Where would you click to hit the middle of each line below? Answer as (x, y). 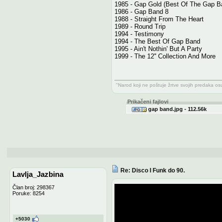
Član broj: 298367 (33, 187)
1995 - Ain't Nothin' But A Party (158, 49)
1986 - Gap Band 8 (141, 11)
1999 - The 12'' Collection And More (165, 56)
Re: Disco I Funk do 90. (152, 170)
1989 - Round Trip (140, 26)
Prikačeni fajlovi (148, 101)
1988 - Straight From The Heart (159, 19)
